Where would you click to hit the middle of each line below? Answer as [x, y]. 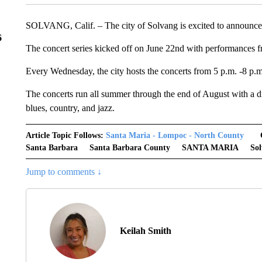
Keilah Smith [145, 231]
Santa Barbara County [130, 148]
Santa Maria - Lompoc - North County [175, 136]
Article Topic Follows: [64, 136]
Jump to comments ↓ [63, 172]
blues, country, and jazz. [70, 108]
